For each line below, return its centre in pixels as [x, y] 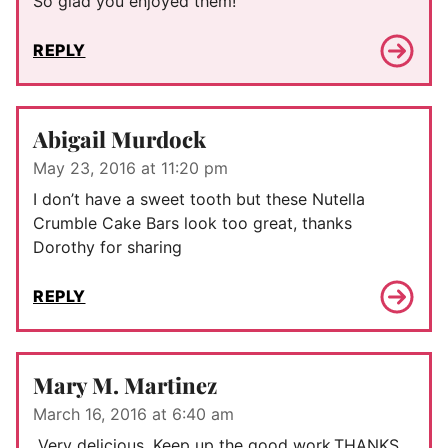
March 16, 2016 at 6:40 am [133, 413]
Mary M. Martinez [125, 384]
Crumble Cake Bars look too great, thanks [192, 222]
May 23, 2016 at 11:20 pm [130, 167]
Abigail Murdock [119, 138]
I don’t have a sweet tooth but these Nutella [199, 198]
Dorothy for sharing [107, 246]
